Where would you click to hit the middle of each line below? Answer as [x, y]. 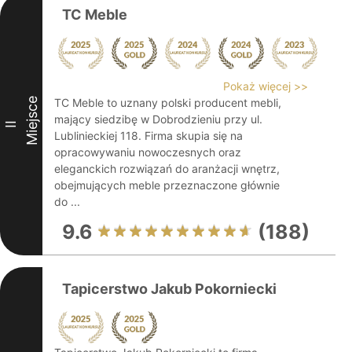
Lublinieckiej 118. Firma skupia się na [148, 136]
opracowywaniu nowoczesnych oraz [148, 152]
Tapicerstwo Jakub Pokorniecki [169, 289]
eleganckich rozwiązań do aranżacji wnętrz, [167, 169]
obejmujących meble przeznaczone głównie [167, 185]
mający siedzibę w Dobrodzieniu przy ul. [158, 119]
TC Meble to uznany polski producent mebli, [168, 103]
